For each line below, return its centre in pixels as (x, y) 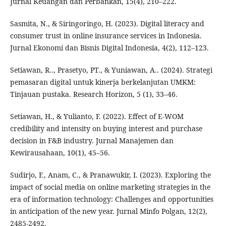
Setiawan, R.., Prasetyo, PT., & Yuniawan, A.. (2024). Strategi (111, 70)
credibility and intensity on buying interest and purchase (106, 128)
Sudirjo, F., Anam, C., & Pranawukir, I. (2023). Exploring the (110, 175)
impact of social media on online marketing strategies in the (110, 187)
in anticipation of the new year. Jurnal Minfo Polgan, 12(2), (108, 211)
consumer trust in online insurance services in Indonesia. (106, 35)
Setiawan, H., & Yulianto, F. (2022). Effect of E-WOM (97, 116)
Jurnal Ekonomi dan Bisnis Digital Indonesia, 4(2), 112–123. (109, 47)
